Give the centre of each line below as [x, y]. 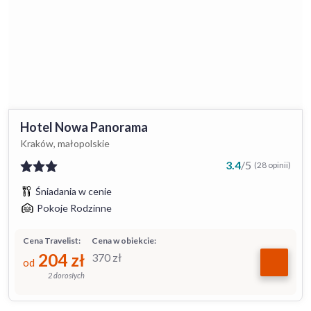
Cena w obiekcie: [124, 241]
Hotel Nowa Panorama [84, 127]
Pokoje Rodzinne [74, 208]
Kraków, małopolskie [65, 143]
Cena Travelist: [52, 241]
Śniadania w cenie [74, 191]
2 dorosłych [66, 275]
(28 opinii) [272, 165]
